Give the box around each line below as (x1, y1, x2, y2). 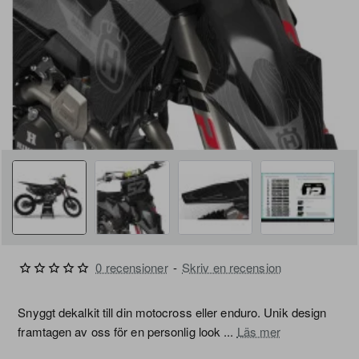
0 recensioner (95, 259, 168, 276)
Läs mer (236, 323, 281, 341)
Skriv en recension (182, 259, 281, 276)
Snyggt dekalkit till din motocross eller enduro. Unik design (18, 304, 327, 321)
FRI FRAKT (300, 159, 345, 173)
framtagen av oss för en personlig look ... (18, 323, 237, 341)
